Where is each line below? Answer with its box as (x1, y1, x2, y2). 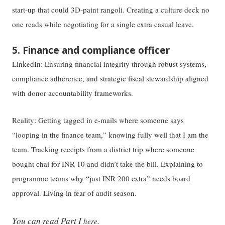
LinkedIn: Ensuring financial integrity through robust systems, (12, 58, 207, 69)
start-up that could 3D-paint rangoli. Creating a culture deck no (12, 5, 210, 15)
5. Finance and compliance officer (12, 43, 170, 57)
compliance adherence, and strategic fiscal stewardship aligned (12, 73, 209, 83)
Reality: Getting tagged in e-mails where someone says (12, 115, 184, 126)
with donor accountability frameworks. (12, 87, 134, 98)
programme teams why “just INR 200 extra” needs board (12, 173, 191, 184)
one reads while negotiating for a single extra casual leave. (12, 19, 194, 30)
